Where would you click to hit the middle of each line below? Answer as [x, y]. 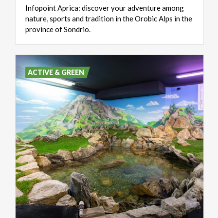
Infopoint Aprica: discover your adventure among [105, 8]
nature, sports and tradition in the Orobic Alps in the [109, 18]
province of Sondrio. [58, 29]
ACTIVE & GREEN [56, 72]
